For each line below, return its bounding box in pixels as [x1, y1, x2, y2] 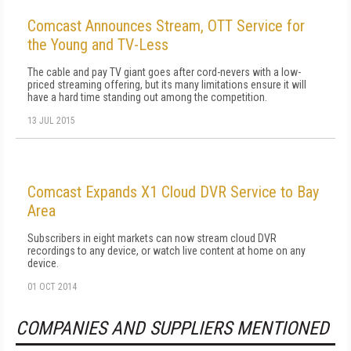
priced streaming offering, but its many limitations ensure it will [27, 78, 306, 91]
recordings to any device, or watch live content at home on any [27, 244, 306, 257]
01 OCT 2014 [27, 280, 77, 292]
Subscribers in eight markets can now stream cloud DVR [27, 231, 277, 244]
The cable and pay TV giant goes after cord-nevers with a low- [27, 65, 301, 78]
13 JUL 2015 [27, 114, 75, 126]
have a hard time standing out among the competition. [27, 90, 267, 103]
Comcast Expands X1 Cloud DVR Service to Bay [27, 182, 319, 201]
